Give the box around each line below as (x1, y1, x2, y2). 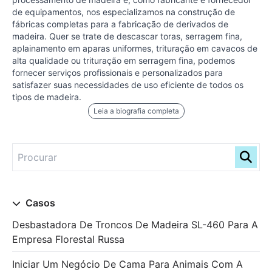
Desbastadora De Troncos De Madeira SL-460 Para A (12, 219, 258, 231)
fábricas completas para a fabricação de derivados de (12, 19, 228, 29)
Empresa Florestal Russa (12, 233, 124, 245)
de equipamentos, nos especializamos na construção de (12, 7, 235, 17)
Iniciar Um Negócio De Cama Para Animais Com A (12, 258, 243, 270)
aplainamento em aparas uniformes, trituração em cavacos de (12, 43, 257, 53)
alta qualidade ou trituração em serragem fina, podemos (12, 55, 235, 66)
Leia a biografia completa (93, 106, 179, 115)
